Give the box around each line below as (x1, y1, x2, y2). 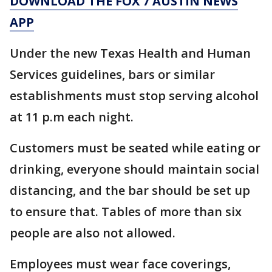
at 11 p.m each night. (10, 109, 134, 125)
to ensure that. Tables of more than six (10, 203, 242, 220)
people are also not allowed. (10, 225, 175, 241)
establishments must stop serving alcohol (10, 87, 259, 104)
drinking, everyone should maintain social (10, 161, 259, 177)
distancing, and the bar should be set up (10, 182, 250, 199)
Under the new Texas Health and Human (10, 45, 251, 61)
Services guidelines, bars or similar (10, 66, 215, 83)
